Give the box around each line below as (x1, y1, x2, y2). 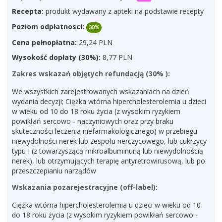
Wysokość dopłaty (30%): (12, 53, 101, 62)
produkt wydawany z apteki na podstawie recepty (44, 6, 204, 16)
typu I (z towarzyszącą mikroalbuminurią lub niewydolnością (12, 146, 203, 156)
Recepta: (12, 6, 44, 16)
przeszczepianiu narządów (12, 166, 96, 175)
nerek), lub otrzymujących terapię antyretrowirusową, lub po (12, 156, 205, 166)
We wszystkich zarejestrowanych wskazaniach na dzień (12, 87, 189, 96)
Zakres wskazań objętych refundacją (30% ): (12, 69, 170, 78)
